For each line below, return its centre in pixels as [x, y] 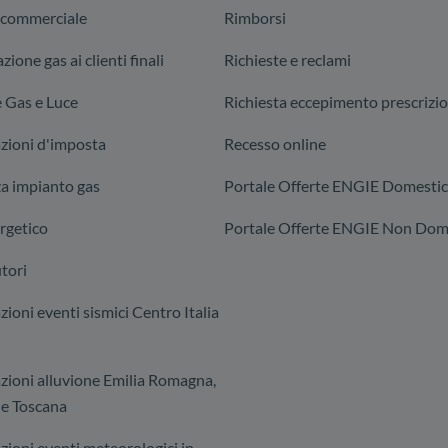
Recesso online [275, 143]
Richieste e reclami [287, 59]
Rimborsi [255, 17]
